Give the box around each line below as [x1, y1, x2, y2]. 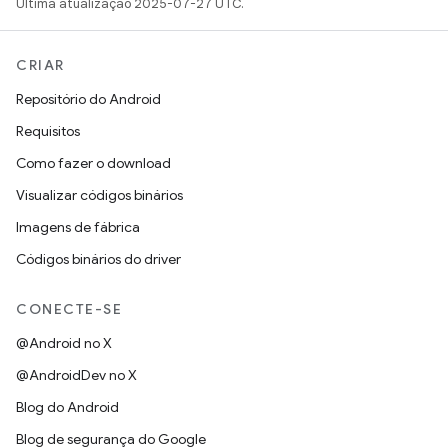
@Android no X [16, 334, 112, 352]
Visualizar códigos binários [16, 186, 183, 204]
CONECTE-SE [16, 300, 122, 318]
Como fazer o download [16, 154, 171, 172]
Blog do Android [16, 398, 119, 416]
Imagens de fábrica [16, 218, 140, 236]
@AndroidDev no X [16, 366, 137, 384]
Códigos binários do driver [16, 250, 181, 268]
